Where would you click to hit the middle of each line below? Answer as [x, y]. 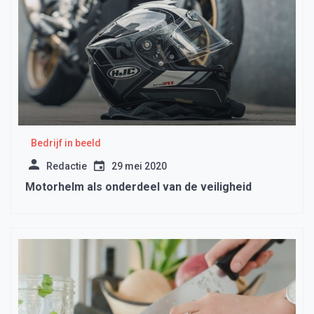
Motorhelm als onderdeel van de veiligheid [138, 187]
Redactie [67, 166]
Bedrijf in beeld [66, 143]
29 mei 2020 [139, 166]
